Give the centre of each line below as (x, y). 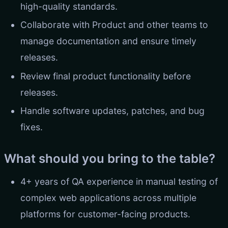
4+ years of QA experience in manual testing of (119, 182)
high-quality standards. (69, 7)
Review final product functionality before (106, 76)
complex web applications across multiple (108, 198)
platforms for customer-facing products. (105, 214)
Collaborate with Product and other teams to (114, 25)
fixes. (32, 127)
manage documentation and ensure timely (108, 41)
